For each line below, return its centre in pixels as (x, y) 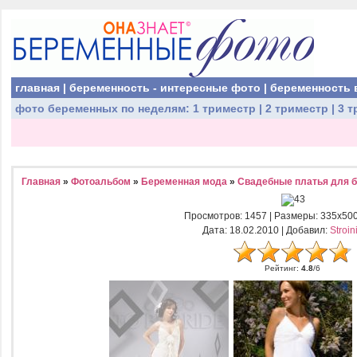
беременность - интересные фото (165, 88)
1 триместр (224, 108)
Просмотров (212, 216)
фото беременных (67, 108)
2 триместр (297, 108)
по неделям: (155, 108)
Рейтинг (280, 268)
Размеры (294, 216)
